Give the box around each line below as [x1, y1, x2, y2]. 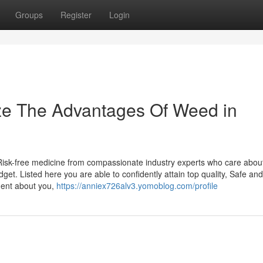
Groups [15, 9, 43, 21]
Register [60, 9, 92, 21]
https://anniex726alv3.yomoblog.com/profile [56, 180, 218, 191]
